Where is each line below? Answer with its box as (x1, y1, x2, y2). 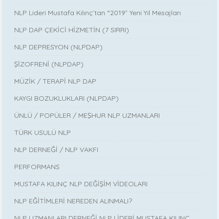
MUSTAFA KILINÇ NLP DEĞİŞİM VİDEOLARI (14, 179, 148, 188)
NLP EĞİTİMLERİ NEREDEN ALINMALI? (14, 196, 132, 205)
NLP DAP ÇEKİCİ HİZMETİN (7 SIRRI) (14, 25, 130, 34)
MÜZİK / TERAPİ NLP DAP (14, 76, 97, 86)
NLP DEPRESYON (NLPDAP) (14, 42, 103, 51)
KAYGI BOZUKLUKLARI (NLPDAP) (14, 93, 119, 103)
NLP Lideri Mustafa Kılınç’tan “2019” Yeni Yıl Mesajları (14, 8, 181, 17)
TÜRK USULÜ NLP (14, 128, 71, 137)
